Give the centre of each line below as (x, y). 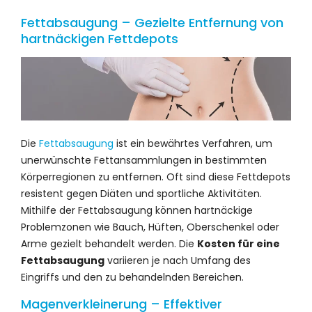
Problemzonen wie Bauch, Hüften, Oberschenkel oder (150, 227)
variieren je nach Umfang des (178, 260)
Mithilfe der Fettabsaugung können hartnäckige (137, 210)
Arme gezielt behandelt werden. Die (109, 244)
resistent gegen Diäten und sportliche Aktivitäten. (141, 194)
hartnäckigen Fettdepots (100, 39)
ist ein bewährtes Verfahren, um (193, 143)
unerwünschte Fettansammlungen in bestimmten (144, 160)
